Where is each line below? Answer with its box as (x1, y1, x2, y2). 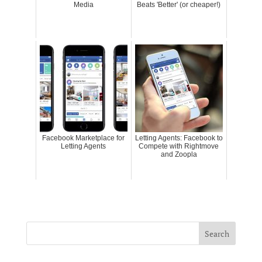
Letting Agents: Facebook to (135, 133, 223, 142)
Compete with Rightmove (139, 142, 219, 150)
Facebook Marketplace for (42, 133, 125, 142)
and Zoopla (160, 150, 197, 158)
